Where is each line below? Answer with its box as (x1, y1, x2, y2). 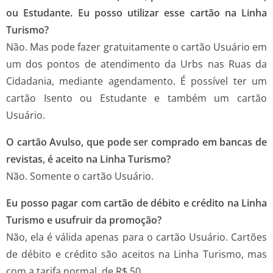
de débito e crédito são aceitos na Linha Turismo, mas (6, 247, 267, 261)
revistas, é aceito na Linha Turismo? (6, 152, 171, 166)
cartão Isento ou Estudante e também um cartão (6, 91, 267, 105)
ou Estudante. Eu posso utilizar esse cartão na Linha (6, 5, 267, 19)
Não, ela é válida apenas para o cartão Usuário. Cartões (6, 230, 267, 244)
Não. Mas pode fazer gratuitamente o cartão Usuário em (6, 40, 267, 54)
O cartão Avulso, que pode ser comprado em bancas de (6, 135, 267, 149)
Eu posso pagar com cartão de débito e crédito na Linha (6, 196, 267, 210)
